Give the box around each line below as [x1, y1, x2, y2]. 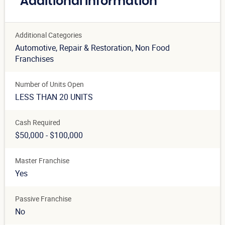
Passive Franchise [15, 194, 71, 204]
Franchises [15, 53, 54, 65]
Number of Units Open [15, 79, 84, 89]
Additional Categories [15, 30, 82, 40]
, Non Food [132, 42, 170, 54]
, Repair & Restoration [56, 42, 132, 54]
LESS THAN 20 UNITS [15, 91, 93, 103]
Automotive [15, 42, 56, 54]
